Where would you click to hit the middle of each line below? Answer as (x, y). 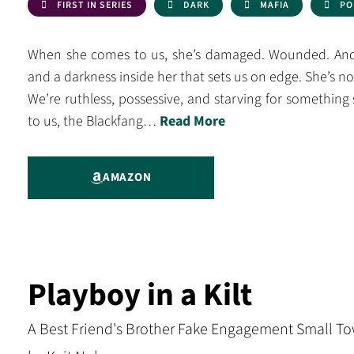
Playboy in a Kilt (140, 295)
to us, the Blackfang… (94, 121)
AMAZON (127, 177)
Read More (192, 121)
